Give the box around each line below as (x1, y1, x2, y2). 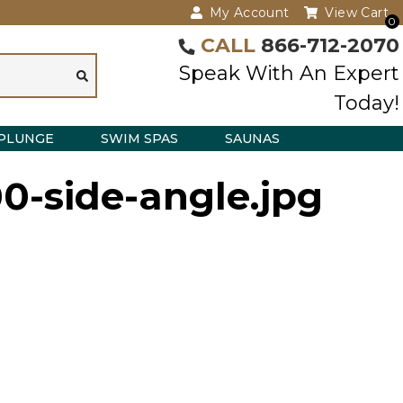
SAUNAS (225, 130, 280, 147)
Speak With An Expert (179, 60, 399, 85)
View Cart (325, 4, 389, 21)
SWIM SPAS (101, 130, 178, 147)
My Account (209, 4, 290, 21)
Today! (334, 90, 399, 115)
